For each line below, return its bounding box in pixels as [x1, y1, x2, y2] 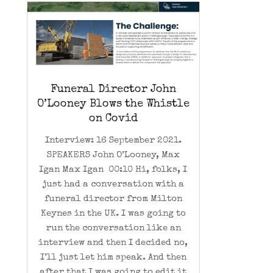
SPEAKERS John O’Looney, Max [46, 150, 180, 160]
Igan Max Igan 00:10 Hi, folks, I [39, 165, 188, 174]
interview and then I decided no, [38, 238, 188, 247]
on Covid [88, 113, 138, 124]
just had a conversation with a [42, 179, 184, 189]
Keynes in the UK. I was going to [40, 208, 186, 218]
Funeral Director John [50, 83, 176, 95]
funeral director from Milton [44, 194, 182, 204]
